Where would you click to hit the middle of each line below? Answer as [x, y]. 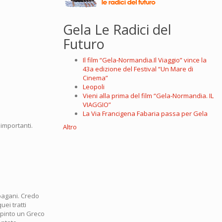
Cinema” [95, 78]
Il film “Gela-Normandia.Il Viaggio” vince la [145, 60]
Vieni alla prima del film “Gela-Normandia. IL [148, 96]
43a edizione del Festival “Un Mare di [138, 69]
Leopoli [94, 87]
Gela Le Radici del [117, 30]
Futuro [84, 44]
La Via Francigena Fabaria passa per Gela [145, 114]
